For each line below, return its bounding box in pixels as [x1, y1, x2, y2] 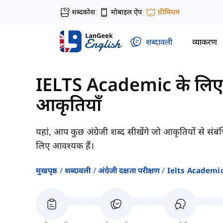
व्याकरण [192, 36, 217, 47]
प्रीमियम [158, 7, 180, 17]
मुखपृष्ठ [36, 165, 58, 176]
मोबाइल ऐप [111, 7, 142, 16]
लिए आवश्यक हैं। [36, 139, 94, 152]
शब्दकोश [72, 7, 95, 16]
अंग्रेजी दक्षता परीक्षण [98, 165, 160, 176]
